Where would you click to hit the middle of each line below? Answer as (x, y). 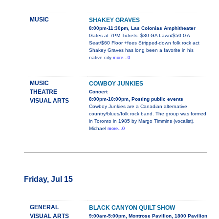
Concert (98, 92)
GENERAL (44, 208)
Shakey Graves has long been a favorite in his (141, 50)
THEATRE (43, 92)
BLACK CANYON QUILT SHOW (132, 208)
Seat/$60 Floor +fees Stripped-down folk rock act (144, 43)
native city (101, 58)
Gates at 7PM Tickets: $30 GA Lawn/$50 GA (139, 36)
